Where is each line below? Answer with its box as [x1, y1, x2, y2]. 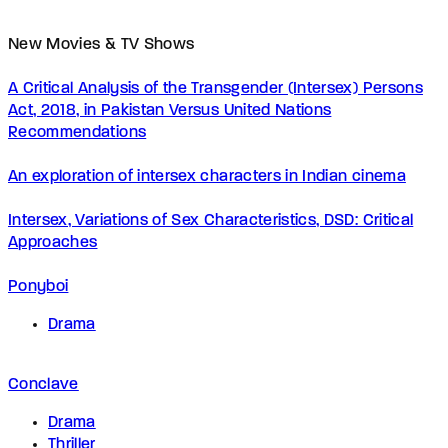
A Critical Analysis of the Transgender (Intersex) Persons [8, 80, 423, 97]
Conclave [8, 376, 79, 393]
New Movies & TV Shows [8, 36, 195, 53]
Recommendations [8, 124, 147, 141]
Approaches [8, 234, 98, 251]
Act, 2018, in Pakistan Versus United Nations [8, 102, 332, 119]
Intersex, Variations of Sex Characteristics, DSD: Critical [8, 212, 414, 229]
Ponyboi [8, 278, 69, 295]
